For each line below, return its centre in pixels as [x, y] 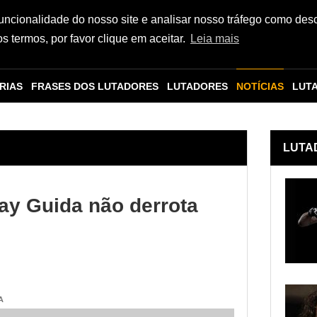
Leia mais [214, 39]
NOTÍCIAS [260, 86]
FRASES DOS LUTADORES [95, 86]
